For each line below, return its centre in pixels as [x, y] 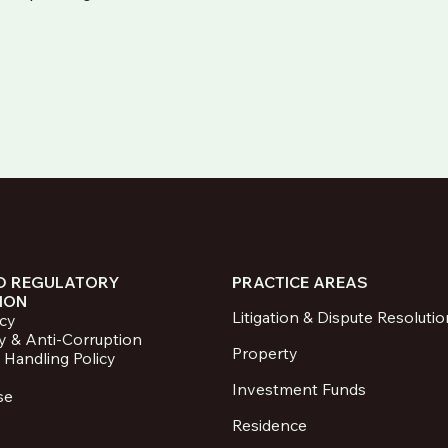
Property [264, 353]
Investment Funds [298, 389]
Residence [269, 424]
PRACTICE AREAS [299, 281]
